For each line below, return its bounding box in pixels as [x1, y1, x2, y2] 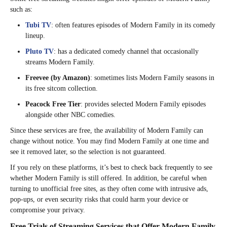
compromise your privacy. [10, 206, 85, 214]
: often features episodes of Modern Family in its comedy [51, 21, 215, 29]
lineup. [25, 32, 45, 40]
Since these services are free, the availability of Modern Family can [10, 127, 203, 135]
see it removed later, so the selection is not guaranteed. [10, 148, 166, 156]
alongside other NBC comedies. [25, 111, 116, 119]
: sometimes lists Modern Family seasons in [90, 74, 214, 82]
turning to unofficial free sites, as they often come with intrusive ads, [10, 185, 208, 193]
